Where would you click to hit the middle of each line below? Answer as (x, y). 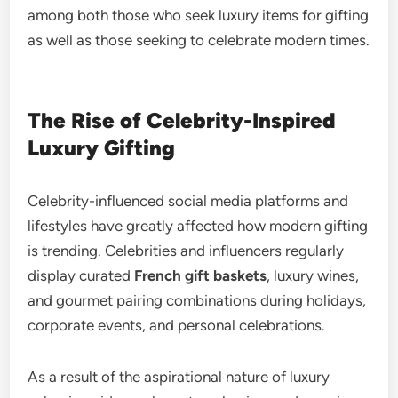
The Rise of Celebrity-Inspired (182, 120)
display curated (81, 275)
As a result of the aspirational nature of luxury (179, 377)
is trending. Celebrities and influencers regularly (186, 251)
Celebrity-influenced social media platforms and (188, 201)
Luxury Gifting (102, 148)
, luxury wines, (313, 275)
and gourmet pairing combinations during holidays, (197, 300)
